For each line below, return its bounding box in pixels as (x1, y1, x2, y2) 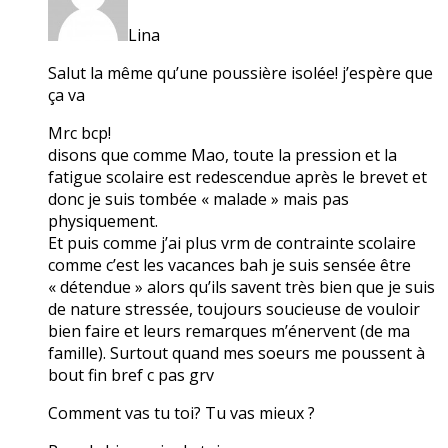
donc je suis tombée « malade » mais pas (48, 187, 349, 210)
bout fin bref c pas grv (48, 363, 214, 386)
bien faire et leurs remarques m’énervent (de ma (48, 319, 410, 342)
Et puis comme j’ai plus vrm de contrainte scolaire (48, 231, 416, 254)
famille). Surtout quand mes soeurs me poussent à (48, 341, 425, 364)
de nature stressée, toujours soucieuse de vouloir (48, 297, 420, 320)
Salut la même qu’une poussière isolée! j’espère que (48, 61, 433, 84)
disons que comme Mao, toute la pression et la (48, 143, 397, 166)
